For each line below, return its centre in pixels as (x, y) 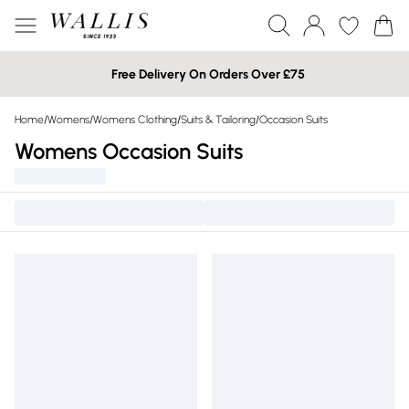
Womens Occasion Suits (129, 151)
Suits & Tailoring (218, 120)
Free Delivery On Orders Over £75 (208, 74)
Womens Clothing (135, 120)
